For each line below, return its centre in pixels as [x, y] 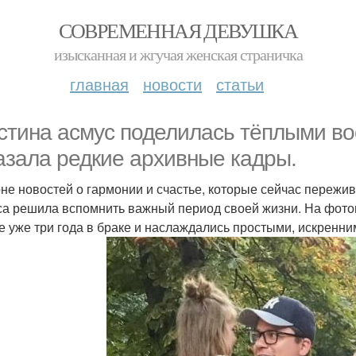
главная [99, 84]
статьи [240, 84]
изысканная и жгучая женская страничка [178, 54]
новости [172, 84]
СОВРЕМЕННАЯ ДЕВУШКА [178, 30]
